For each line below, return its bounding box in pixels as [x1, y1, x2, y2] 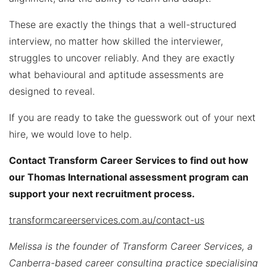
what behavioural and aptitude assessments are [9, 68, 223, 80]
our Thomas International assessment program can [9, 170, 249, 183]
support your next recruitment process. [9, 187, 195, 200]
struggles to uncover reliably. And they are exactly [9, 51, 235, 64]
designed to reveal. [9, 85, 95, 97]
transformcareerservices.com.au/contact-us [9, 213, 204, 226]
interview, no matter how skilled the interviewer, [9, 35, 223, 47]
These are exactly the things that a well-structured [9, 18, 237, 30]
